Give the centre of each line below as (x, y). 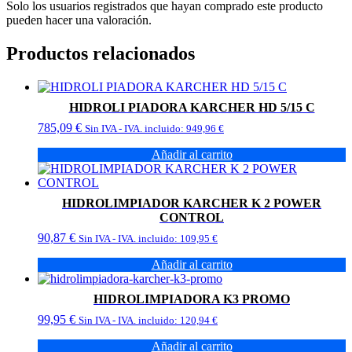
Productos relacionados (101, 54)
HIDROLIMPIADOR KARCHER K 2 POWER (192, 203)
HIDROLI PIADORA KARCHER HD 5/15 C (192, 107)
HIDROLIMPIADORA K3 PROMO (192, 299)
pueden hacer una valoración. (79, 20)
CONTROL (192, 217)
